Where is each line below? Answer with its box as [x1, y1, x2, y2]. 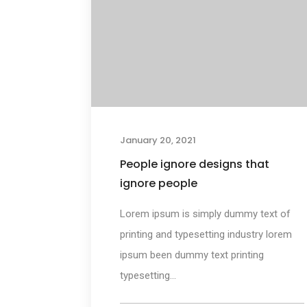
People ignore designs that [119, 156, 269, 173]
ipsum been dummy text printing [119, 249, 264, 262]
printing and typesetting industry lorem [119, 228, 292, 241]
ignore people [119, 175, 197, 192]
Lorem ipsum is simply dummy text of [119, 208, 291, 221]
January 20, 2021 [119, 134, 196, 147]
